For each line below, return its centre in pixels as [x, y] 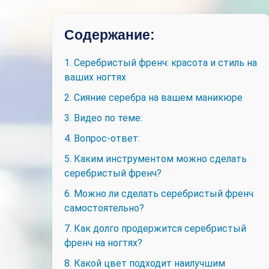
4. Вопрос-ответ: [102, 138]
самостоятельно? [104, 208]
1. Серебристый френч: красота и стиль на [161, 63]
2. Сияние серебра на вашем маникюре [153, 98]
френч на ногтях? [103, 243]
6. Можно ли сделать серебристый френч [159, 194]
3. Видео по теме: [103, 118]
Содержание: [110, 35]
